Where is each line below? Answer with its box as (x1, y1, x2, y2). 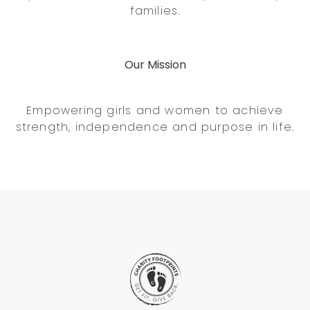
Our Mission (124, 56, 186, 73)
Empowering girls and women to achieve (26, 102, 284, 118)
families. (129, 2, 181, 19)
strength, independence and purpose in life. (15, 118, 295, 135)
